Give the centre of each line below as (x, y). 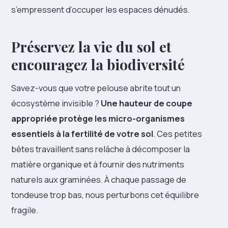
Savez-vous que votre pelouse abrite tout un (96, 88)
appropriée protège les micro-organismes (98, 118)
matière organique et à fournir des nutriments (98, 164)
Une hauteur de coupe (147, 103)
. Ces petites (178, 133)
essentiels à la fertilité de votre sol (82, 133)
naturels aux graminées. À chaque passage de (99, 179)
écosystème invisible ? (56, 103)
